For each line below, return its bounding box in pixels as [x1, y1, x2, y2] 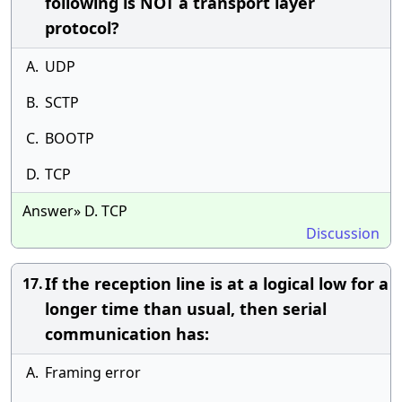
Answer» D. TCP [22, 201, 127, 221]
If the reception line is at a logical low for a [45, 273, 389, 294]
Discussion [306, 223, 380, 243]
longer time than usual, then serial [45, 298, 327, 319]
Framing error [45, 363, 141, 382]
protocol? [45, 17, 119, 39]
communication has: [45, 323, 209, 345]
